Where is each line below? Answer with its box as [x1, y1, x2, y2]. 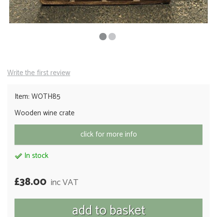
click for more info [80, 128, 137, 140]
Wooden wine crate [15, 107, 75, 119]
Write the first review [7, 67, 70, 79]
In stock [22, 150, 48, 162]
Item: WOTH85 [15, 91, 61, 103]
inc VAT [51, 175, 78, 190]
